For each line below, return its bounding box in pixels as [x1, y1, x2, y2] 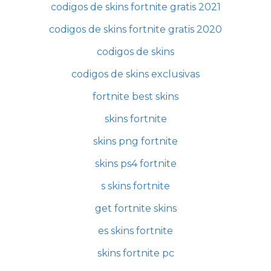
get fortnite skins [94, 202, 177, 214]
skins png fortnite [93, 135, 178, 147]
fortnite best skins [93, 90, 178, 102]
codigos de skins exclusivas [71, 68, 200, 80]
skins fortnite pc [97, 247, 174, 259]
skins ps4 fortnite [94, 157, 177, 169]
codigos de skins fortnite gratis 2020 [49, 23, 222, 35]
